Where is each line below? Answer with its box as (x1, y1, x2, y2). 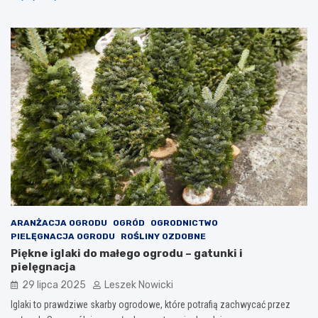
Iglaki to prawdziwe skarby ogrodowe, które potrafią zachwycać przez (11, 298, 290, 310)
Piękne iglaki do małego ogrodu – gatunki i (11, 246, 243, 260)
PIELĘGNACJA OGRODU (11, 231, 115, 241)
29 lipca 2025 (22, 278, 86, 291)
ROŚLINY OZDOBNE (121, 231, 206, 241)
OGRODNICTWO (150, 217, 218, 228)
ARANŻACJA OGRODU (11, 217, 107, 228)
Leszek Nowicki (104, 278, 173, 291)
